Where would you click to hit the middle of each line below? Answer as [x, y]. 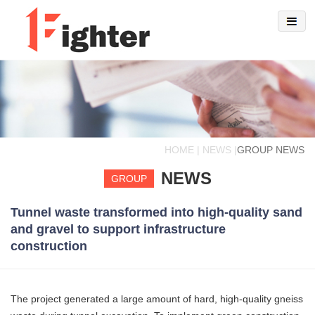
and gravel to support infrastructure [118, 230]
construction [49, 246]
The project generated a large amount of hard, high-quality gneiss [157, 299]
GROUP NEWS [271, 150]
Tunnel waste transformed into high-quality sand [156, 213]
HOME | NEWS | [201, 150]
